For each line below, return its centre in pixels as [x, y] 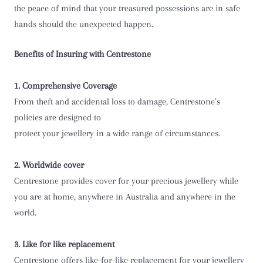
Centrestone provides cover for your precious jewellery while [126, 181]
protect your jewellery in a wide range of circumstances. [117, 133]
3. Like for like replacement [64, 244]
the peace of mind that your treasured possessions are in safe [127, 8]
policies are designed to [58, 117]
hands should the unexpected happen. [84, 24]
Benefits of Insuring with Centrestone [82, 54]
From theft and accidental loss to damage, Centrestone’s [117, 102]
